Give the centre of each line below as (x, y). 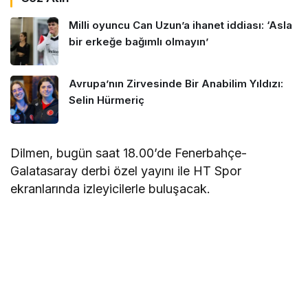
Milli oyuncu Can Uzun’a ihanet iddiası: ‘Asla (180, 25)
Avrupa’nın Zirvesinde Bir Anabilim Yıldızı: (176, 83)
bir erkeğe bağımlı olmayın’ (139, 41)
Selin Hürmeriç (107, 100)
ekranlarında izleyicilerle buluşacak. (111, 188)
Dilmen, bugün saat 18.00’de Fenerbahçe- (129, 153)
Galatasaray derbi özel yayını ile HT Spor (126, 170)
